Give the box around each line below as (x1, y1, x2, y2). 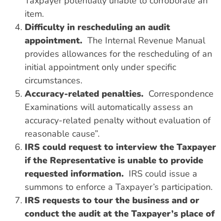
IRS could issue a (126, 167, 197, 180)
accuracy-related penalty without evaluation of (25, 114, 211, 126)
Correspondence (146, 87, 214, 100)
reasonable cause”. (25, 127, 105, 140)
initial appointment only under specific (25, 61, 176, 73)
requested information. (25, 167, 126, 180)
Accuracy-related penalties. (25, 87, 146, 100)
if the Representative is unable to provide (25, 154, 203, 166)
